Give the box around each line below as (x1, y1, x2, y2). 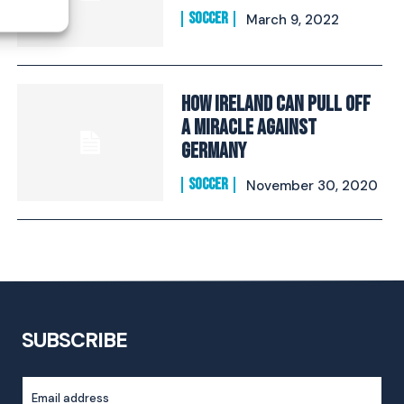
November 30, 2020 (245, 176, 378, 195)
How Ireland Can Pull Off (180, 90, 371, 117)
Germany (180, 137, 246, 164)
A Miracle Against (180, 114, 317, 141)
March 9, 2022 (245, 11, 339, 30)
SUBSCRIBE (22, 326, 127, 354)
